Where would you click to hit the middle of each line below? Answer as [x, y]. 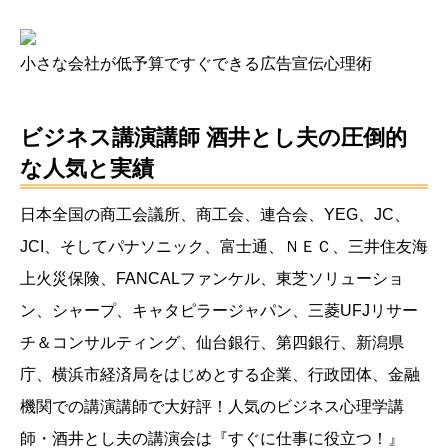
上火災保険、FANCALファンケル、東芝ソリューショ [212, 279]
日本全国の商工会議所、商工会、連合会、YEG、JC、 [215, 215]
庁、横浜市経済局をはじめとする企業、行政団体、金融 [220, 375]
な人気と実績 [87, 169]
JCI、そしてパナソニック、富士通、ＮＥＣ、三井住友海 [224, 247]
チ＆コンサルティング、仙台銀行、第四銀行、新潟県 [212, 343]
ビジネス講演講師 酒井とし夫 [169, 138]
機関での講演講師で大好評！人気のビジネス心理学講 [212, 407]
